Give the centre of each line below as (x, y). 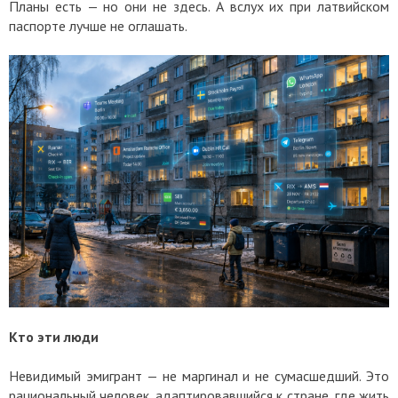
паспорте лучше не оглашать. (98, 26)
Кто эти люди (54, 336)
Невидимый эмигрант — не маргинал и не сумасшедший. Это (199, 375)
